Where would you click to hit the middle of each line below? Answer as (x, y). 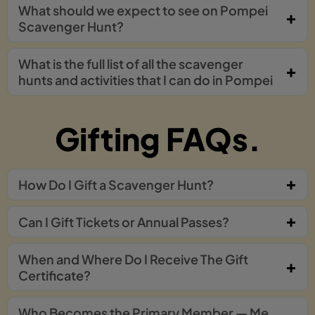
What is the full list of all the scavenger (131, 63)
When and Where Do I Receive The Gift (133, 259)
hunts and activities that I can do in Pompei (146, 79)
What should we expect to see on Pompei (143, 10)
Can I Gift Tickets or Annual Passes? (124, 221)
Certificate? (54, 275)
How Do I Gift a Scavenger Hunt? (116, 184)
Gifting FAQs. (157, 138)
